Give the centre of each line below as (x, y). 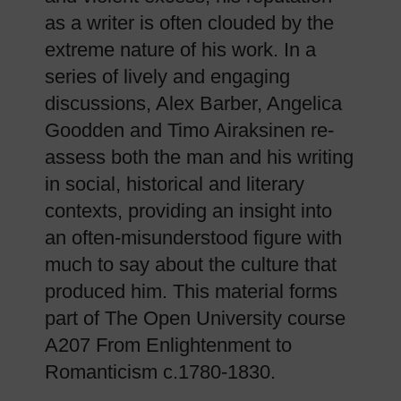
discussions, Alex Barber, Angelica (193, 103)
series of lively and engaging (167, 77)
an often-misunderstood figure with (193, 238)
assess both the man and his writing (199, 157)
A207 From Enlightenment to (168, 345)
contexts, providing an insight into (188, 211)
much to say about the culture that (191, 264)
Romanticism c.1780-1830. (160, 372)
